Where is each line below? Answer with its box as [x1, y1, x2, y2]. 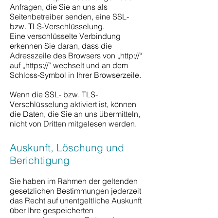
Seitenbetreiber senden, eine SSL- [10, 12, 129, 21]
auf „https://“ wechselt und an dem [10, 60, 128, 70]
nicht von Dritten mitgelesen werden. [10, 119, 137, 128]
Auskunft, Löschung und [10, 141, 124, 154]
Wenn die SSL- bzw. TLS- [10, 90, 98, 99]
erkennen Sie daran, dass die [10, 41, 112, 51]
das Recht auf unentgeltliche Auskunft [10, 196, 142, 205]
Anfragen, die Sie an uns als [10, 2, 108, 12]
